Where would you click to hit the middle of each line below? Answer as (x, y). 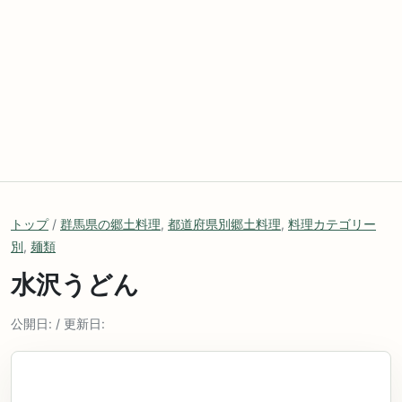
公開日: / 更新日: (58, 323)
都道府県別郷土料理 (224, 224)
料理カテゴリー (332, 224)
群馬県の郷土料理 (110, 224)
